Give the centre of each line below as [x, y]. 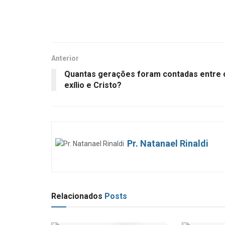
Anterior [65, 59]
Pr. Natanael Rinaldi [168, 144]
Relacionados [77, 196]
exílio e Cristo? [93, 85]
